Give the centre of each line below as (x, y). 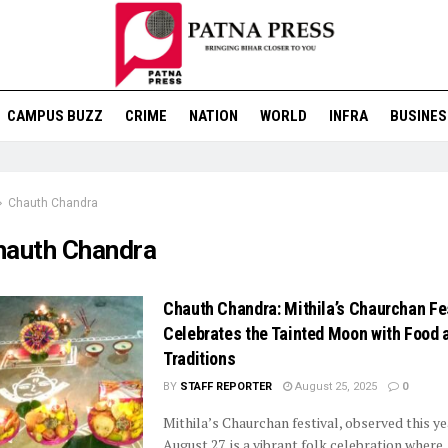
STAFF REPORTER (226, 386)
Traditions (199, 358)
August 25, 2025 (334, 386)
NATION (213, 116)
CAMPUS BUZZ (54, 116)
